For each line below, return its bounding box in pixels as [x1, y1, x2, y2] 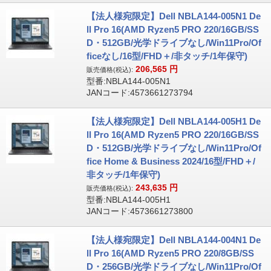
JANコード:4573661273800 [86, 206, 193, 216]
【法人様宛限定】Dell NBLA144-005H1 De [86, 116, 261, 126]
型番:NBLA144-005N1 [86, 76, 171, 86]
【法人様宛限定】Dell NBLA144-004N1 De [86, 235, 261, 245]
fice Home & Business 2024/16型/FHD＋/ [86, 156, 255, 166]
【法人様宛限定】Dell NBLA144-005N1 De [86, 11, 261, 21]
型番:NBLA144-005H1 [86, 195, 171, 204]
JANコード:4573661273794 [86, 88, 193, 97]
